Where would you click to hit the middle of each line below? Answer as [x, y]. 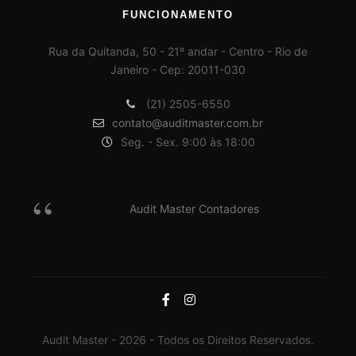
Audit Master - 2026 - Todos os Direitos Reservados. [178, 340]
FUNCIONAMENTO [178, 15]
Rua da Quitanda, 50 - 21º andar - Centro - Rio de [178, 52]
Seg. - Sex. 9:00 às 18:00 [188, 142]
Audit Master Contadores [194, 209]
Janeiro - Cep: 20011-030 [178, 70]
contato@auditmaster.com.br [188, 123]
